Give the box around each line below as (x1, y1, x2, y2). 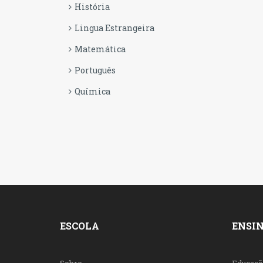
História (75, 1, 110, 12)
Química (75, 86, 110, 97)
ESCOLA (60, 220, 99, 232)
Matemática (75, 43, 126, 55)
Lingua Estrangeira (75, 22, 154, 33)
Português (75, 65, 116, 76)
